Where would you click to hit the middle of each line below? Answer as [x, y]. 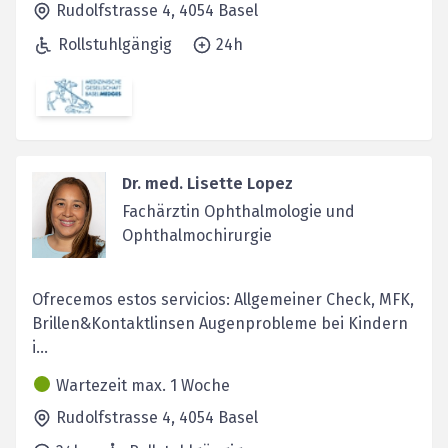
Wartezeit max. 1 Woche [143, 385]
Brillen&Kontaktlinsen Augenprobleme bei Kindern [220, 323]
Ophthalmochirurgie [196, 235]
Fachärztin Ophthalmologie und [238, 211]
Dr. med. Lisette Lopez [207, 183]
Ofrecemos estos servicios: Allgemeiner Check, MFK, [223, 299]
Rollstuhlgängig [115, 45]
